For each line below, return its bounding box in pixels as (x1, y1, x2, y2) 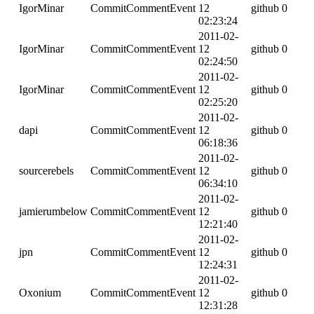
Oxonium (19, 287, 61, 299)
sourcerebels (19, 165, 74, 177)
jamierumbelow (19, 205, 88, 218)
